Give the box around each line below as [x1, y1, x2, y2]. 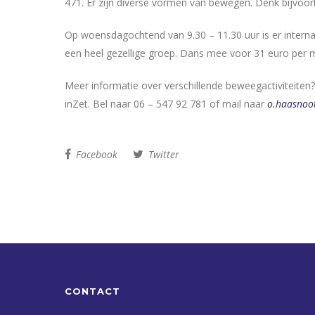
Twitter [146, 148, 179, 162]
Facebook [73, 148, 117, 162]
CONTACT [65, 285, 120, 297]
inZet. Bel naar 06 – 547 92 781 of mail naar [65, 97, 267, 111]
